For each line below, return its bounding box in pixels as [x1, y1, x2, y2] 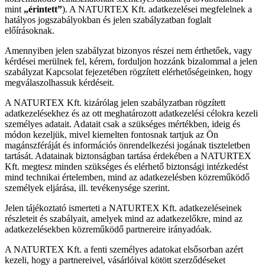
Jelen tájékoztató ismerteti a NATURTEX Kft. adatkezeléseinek [5, 202, 242, 213]
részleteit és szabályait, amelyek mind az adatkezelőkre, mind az [5, 213, 243, 224]
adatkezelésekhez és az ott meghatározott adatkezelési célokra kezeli [5, 108, 258, 118]
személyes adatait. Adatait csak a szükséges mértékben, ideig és [5, 118, 240, 129]
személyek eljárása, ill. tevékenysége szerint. [5, 182, 170, 193]
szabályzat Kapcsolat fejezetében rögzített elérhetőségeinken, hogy [5, 66, 253, 77]
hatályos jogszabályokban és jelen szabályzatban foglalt [5, 14, 211, 25]
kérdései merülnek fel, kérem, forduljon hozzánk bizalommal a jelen [5, 56, 257, 66]
